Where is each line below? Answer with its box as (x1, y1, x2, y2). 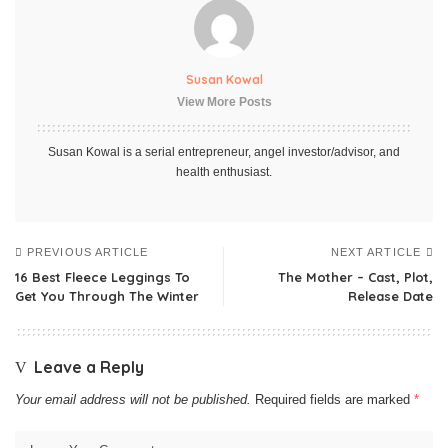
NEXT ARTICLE (330, 245, 421, 258)
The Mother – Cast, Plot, (278, 268, 433, 285)
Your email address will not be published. (15, 391, 251, 407)
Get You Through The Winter (15, 287, 199, 304)
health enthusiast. (176, 164, 272, 179)
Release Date (348, 287, 433, 304)
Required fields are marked (255, 391, 414, 407)
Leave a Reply (34, 356, 144, 377)
